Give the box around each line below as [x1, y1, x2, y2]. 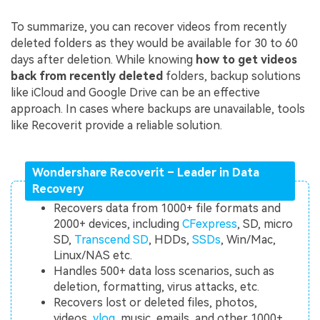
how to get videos [196, 53, 297, 67]
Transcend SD [74, 233, 149, 247]
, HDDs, [149, 233, 193, 247]
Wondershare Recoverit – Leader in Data [31, 166, 259, 180]
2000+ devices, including [54, 217, 183, 231]
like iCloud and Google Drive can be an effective [11, 86, 260, 100]
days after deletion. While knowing [11, 53, 196, 67]
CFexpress [182, 217, 238, 231]
